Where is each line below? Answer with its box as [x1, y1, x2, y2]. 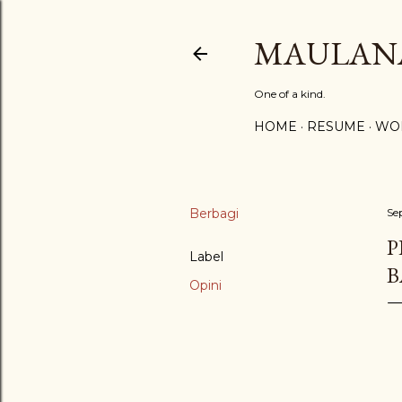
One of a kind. [254, 87, 326, 100]
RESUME [307, 118, 365, 135]
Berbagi [189, 205, 239, 222]
